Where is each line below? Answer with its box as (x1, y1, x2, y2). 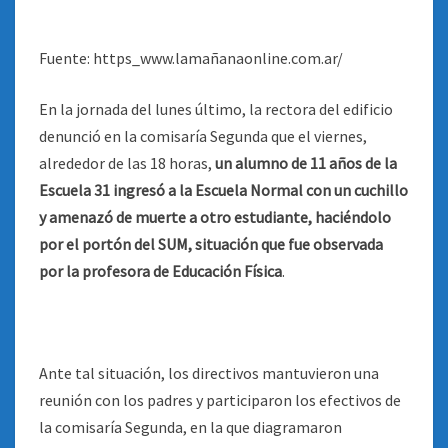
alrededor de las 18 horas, (39, 153, 215, 173)
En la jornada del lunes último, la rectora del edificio (39, 99, 393, 119)
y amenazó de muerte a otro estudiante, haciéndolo (39, 207, 391, 227)
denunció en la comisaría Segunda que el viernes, (39, 126, 367, 146)
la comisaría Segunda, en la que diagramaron (39, 417, 342, 437)
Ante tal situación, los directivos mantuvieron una (39, 363, 379, 383)
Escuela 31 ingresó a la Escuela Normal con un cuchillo (39, 180, 408, 200)
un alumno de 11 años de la (215, 153, 397, 173)
